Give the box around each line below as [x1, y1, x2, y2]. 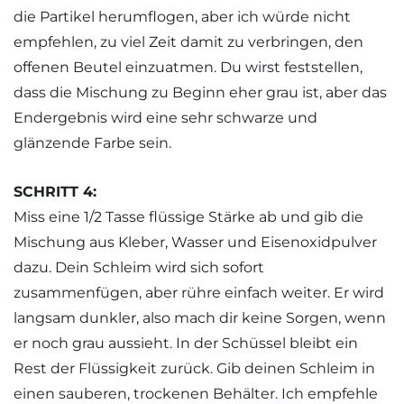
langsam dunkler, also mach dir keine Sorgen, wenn [14, 309, 386, 327]
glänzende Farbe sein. [14, 133, 171, 151]
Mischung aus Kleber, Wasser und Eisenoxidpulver [14, 234, 377, 252]
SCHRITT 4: [14, 183, 96, 201]
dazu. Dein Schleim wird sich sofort [14, 259, 264, 277]
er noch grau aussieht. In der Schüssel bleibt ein [14, 335, 358, 353]
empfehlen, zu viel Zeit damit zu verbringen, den [14, 32, 363, 50]
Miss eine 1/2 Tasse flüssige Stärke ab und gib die [14, 208, 363, 226]
